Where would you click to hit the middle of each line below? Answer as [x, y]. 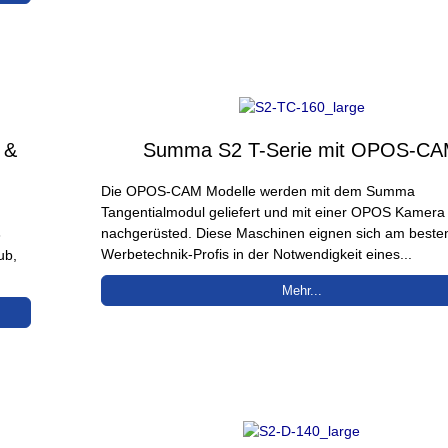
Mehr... [301, 290]
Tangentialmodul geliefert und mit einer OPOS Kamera [273, 211]
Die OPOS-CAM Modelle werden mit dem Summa [258, 190]
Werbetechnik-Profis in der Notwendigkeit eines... [257, 253]
